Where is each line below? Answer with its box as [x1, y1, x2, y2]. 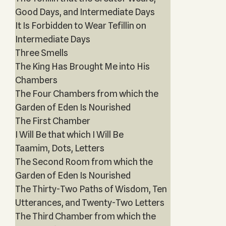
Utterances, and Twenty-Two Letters [15, 197, 164, 208]
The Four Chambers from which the [15, 88, 158, 99]
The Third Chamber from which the [15, 211, 156, 221]
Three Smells [15, 47, 68, 58]
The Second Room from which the [15, 156, 153, 167]
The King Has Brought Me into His [15, 61, 150, 72]
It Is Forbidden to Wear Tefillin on [15, 20, 146, 31]
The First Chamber [15, 116, 90, 126]
